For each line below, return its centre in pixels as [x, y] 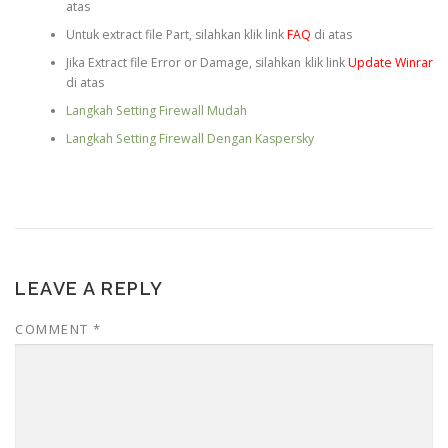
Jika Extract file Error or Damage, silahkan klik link [206, 63]
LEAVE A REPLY [89, 288]
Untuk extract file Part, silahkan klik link [176, 35]
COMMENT [54, 328]
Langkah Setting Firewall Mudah [156, 111]
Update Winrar [390, 63]
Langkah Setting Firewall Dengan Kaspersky [189, 139]
